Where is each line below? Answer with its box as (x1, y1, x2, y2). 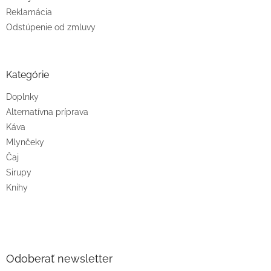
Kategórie (6, 68, 49, 80)
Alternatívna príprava (6, 106, 88, 117)
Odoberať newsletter (6, 252, 113, 265)
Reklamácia (6, 7, 52, 17)
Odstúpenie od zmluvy (6, 22, 96, 32)
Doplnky (6, 91, 39, 102)
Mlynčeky (6, 137, 44, 147)
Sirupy (6, 167, 31, 177)
